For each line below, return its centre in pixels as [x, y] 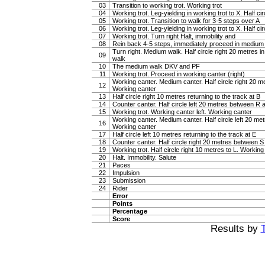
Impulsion [126, 173]
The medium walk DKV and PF [156, 66]
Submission [129, 180]
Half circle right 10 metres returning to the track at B [186, 96]
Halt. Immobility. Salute [144, 157]
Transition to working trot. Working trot [167, 5]
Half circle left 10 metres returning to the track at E [184, 134]
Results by [235, 229]
